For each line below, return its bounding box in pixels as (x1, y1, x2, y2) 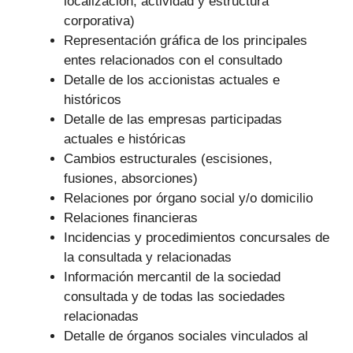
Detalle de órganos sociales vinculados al (64, 328, 308, 344)
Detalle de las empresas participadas (64, 111, 282, 127)
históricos (64, 91, 121, 107)
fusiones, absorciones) (64, 170, 198, 186)
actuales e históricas (64, 131, 186, 147)
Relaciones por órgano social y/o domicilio (64, 190, 313, 206)
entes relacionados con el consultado (64, 52, 282, 68)
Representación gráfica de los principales (64, 32, 307, 48)
